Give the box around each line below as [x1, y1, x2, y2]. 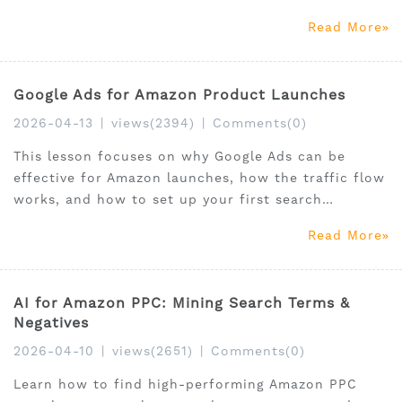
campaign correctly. [13, 214, 153, 229]
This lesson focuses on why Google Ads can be [13, 149, 345, 164]
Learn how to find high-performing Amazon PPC [13, 377, 357, 392]
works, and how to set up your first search [13, 192, 322, 207]
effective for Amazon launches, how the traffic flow [13, 170, 385, 186]
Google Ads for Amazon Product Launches [13, 86, 345, 104]
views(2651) [112, 344, 193, 359]
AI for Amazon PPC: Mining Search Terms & [13, 294, 350, 312]
